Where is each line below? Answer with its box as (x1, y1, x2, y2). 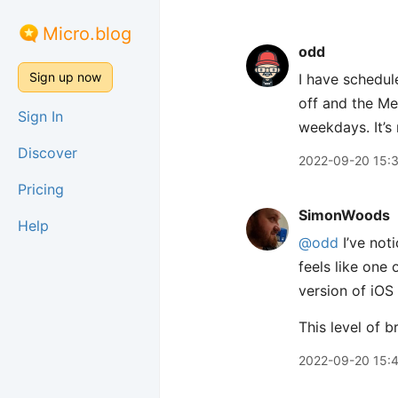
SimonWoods (298, 206, 390, 224)
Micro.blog (43, 23, 131, 44)
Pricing (18, 180, 64, 198)
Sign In (18, 107, 63, 125)
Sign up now (29, 69, 101, 84)
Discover (18, 144, 77, 162)
